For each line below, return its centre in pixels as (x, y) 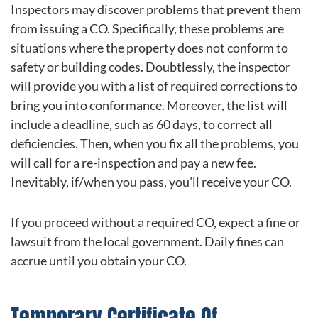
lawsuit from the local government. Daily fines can (147, 241)
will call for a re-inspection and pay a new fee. (133, 163)
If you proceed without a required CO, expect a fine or (155, 222)
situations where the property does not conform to (149, 48)
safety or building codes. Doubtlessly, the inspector (150, 67)
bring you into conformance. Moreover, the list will (149, 105)
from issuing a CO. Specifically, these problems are (147, 29)
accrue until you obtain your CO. (99, 260)
